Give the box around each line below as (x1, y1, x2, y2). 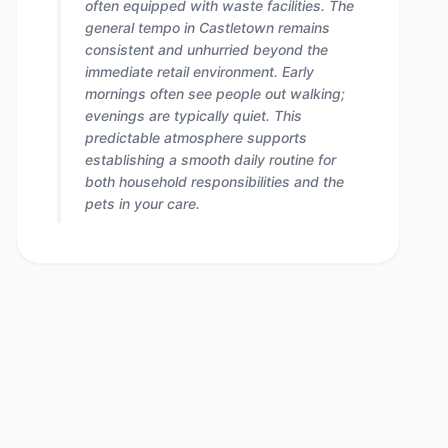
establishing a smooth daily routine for (85, 151, 336, 168)
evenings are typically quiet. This (85, 107, 302, 124)
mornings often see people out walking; (85, 85, 345, 102)
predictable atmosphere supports (85, 129, 307, 146)
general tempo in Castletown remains (85, 19, 330, 36)
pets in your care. (85, 195, 200, 212)
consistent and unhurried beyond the (85, 41, 328, 58)
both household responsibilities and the (85, 173, 344, 190)
